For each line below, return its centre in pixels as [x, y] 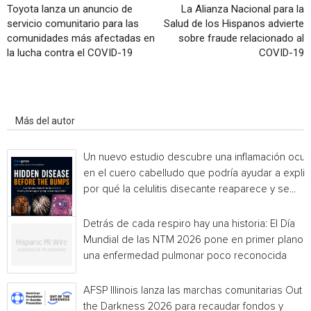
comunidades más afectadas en [81, 38]
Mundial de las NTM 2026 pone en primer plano [193, 240]
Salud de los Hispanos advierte [234, 24]
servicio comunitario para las [73, 24]
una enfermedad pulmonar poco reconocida [185, 256]
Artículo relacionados [61, 101]
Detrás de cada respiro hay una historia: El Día [189, 224]
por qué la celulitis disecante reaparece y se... [190, 189]
